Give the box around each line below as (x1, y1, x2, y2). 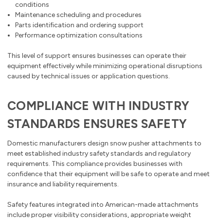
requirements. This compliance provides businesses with (7, 160, 182, 168)
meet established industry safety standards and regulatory (7, 149, 191, 158)
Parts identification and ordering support (15, 21, 144, 30)
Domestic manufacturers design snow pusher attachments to (7, 139, 201, 148)
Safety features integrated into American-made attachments (7, 200, 199, 209)
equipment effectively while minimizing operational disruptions (7, 62, 202, 71)
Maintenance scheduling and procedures (15, 11, 142, 19)
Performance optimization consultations (15, 31, 143, 40)
